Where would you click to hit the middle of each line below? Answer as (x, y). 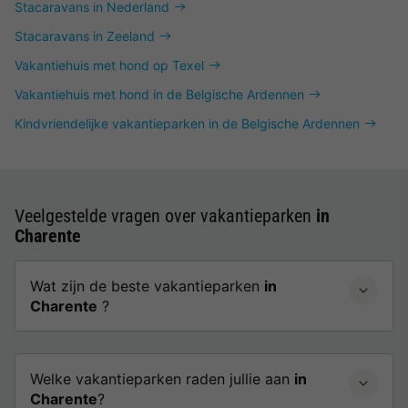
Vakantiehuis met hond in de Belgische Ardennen (159, 94)
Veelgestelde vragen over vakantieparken (165, 216)
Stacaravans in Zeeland (85, 36)
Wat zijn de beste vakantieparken (147, 286)
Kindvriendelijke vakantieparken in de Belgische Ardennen (187, 123)
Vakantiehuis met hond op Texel (109, 65)
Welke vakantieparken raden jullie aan (162, 379)
